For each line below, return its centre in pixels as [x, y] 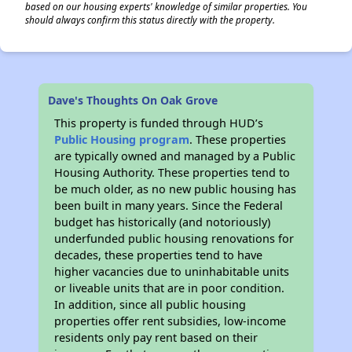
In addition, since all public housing [150, 304]
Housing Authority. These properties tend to [172, 172]
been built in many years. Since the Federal [169, 205]
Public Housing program [122, 139]
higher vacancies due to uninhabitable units [172, 271]
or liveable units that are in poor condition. [170, 288]
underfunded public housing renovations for [174, 238]
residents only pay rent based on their [156, 337]
